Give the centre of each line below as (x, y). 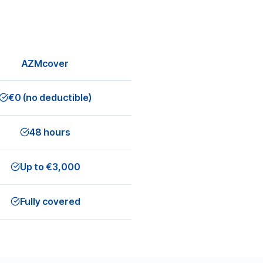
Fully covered (50, 201)
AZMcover (45, 63)
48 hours (50, 132)
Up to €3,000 (50, 167)
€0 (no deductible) (50, 97)
